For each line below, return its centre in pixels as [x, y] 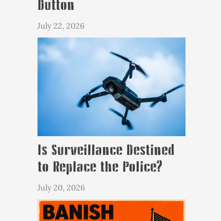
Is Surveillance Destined [106, 151]
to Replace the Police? [100, 167]
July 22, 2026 [61, 26]
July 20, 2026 [61, 188]
